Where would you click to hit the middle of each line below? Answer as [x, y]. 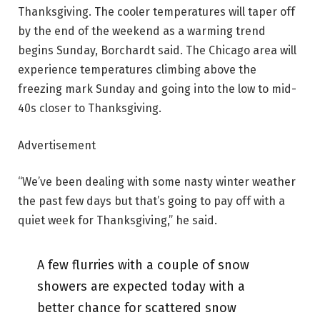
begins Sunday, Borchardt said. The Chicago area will [157, 50]
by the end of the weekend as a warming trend [142, 31]
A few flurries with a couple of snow [143, 265]
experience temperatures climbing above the [137, 70]
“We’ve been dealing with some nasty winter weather [157, 182]
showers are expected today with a [141, 286]
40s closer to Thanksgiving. [90, 108]
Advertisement [57, 145]
